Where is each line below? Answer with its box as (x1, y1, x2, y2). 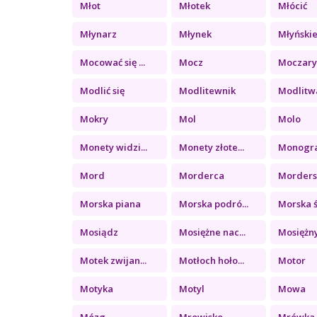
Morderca (179, 168, 225, 182)
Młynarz (80, 27, 117, 40)
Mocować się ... (80, 55, 145, 69)
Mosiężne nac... (179, 225, 246, 238)
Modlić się (80, 83, 125, 97)
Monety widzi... (80, 140, 147, 154)
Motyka (80, 282, 113, 295)
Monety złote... (179, 140, 245, 154)
